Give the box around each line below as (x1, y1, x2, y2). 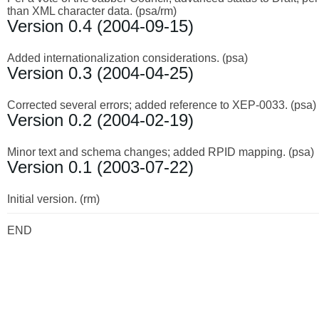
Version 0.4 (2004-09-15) (7, 16, 194, 36)
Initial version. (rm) (7, 192, 100, 205)
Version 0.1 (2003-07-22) (7, 157, 194, 177)
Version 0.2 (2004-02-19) (7, 110, 194, 130)
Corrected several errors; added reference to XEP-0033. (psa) (7, 98, 316, 111)
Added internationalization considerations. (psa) (7, 51, 248, 64)
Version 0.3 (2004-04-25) (7, 63, 194, 83)
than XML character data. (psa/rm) (7, 4, 177, 17)
